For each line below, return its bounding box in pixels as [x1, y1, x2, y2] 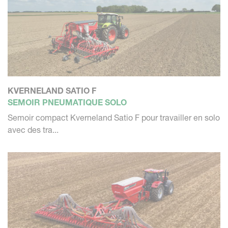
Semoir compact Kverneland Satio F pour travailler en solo [8, 112, 220, 123]
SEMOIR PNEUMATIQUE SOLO [8, 97, 127, 108]
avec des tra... [8, 125, 59, 135]
